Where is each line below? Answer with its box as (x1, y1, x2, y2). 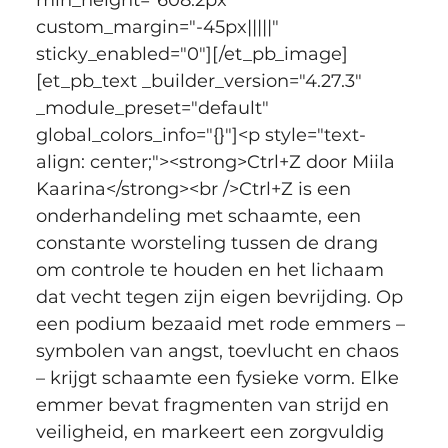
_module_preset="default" (35, 96, 274, 119)
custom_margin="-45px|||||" (35, 15, 284, 38)
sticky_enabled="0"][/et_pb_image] (35, 42, 348, 65)
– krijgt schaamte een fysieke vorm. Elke (35, 366, 404, 389)
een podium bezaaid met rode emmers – (35, 312, 410, 335)
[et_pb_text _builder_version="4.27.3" (35, 69, 367, 92)
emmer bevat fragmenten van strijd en (35, 393, 394, 416)
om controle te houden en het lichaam (35, 258, 389, 281)
